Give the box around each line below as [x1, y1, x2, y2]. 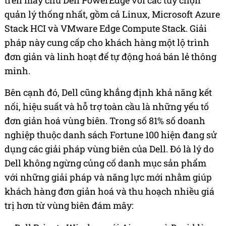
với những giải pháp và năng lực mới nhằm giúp [5, 171, 212, 183]
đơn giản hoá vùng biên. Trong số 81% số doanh [5, 114, 205, 127]
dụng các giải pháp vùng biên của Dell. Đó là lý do [5, 142, 214, 155]
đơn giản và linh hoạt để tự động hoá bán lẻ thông [5, 50, 216, 63]
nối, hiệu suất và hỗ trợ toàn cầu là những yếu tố [5, 100, 209, 112]
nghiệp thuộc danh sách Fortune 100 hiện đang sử [5, 128, 217, 141]
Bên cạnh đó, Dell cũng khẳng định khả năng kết [5, 86, 212, 98]
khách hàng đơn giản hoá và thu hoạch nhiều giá [5, 185, 214, 197]
